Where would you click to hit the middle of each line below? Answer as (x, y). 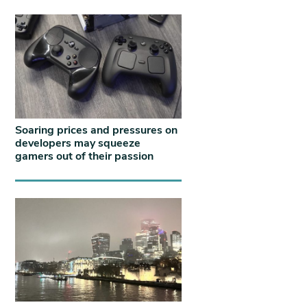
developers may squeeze (78, 143)
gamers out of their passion (84, 156)
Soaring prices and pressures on (96, 130)
